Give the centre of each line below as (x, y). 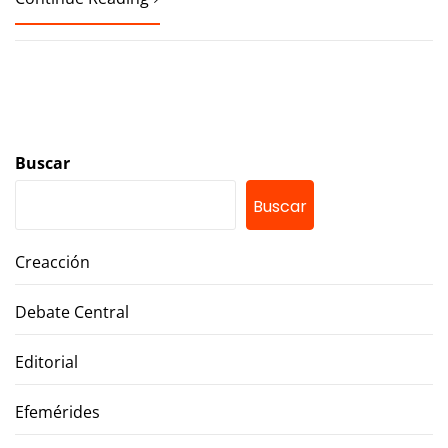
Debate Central (72, 312)
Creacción (52, 262)
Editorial (46, 362)
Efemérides (57, 412)
